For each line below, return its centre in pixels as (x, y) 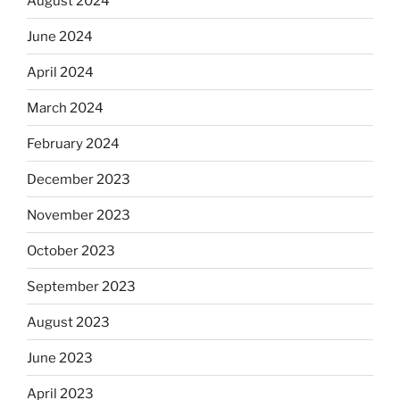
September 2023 (81, 286)
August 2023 (68, 322)
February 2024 (73, 143)
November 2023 (79, 215)
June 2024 (60, 36)
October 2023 (71, 250)
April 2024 (60, 72)
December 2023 (79, 179)
